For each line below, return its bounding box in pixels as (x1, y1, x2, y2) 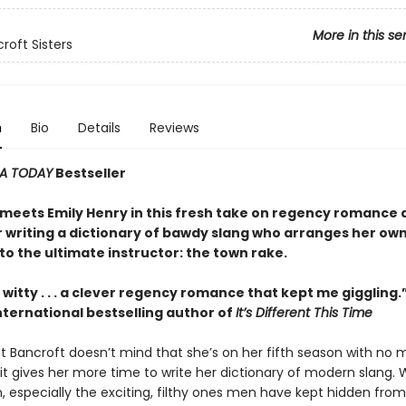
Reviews (149, 119, 199, 137)
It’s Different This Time (235, 304, 372, 322)
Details (77, 119, 121, 137)
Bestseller (52, 164, 126, 182)
